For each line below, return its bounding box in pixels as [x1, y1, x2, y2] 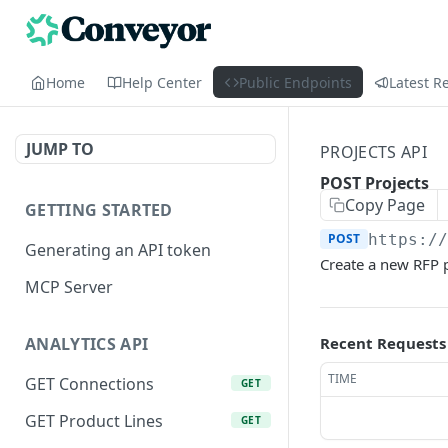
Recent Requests [320, 333, 446, 353]
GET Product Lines [25, 410, 163, 433]
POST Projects [320, 172, 429, 194]
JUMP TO [26, 138, 94, 160]
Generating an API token [25, 238, 211, 261]
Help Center [122, 72, 202, 92]
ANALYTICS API [25, 333, 149, 356]
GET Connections [25, 373, 154, 396]
